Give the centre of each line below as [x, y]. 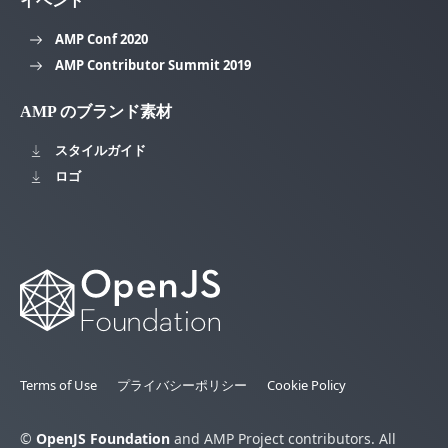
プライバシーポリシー [182, 385]
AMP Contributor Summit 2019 [153, 64]
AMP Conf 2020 [101, 38]
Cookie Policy [306, 385]
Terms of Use [58, 385]
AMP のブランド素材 [96, 111]
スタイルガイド [100, 149]
